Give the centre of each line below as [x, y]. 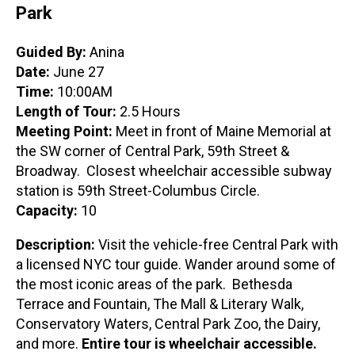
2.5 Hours [149, 111]
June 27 [77, 71]
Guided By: [51, 52]
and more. [49, 343]
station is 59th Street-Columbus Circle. [138, 190]
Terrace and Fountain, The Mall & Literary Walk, [160, 303]
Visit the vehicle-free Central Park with [218, 244]
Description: [57, 244]
